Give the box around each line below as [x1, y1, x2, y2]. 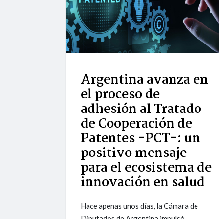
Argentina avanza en [81, 70, 209, 91]
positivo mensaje [81, 143, 187, 164]
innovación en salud [81, 173, 205, 194]
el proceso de [81, 85, 160, 106]
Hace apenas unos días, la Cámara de [81, 201, 198, 211]
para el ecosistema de [81, 158, 212, 179]
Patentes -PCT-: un [81, 129, 201, 150]
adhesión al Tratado [81, 99, 202, 120]
